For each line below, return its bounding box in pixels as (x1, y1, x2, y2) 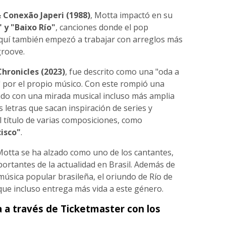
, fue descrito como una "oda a (65, 66, 179, 77)
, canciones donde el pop (55, 21, 148, 33)
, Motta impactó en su (90, 9, 173, 21)
